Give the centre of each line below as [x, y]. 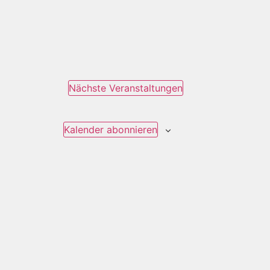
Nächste [89, 88]
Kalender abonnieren [111, 130]
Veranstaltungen [146, 88]
